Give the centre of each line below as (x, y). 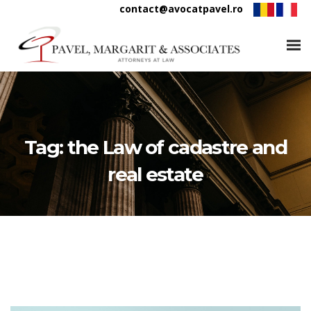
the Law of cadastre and (177, 148)
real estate (155, 175)
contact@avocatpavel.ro (181, 9)
